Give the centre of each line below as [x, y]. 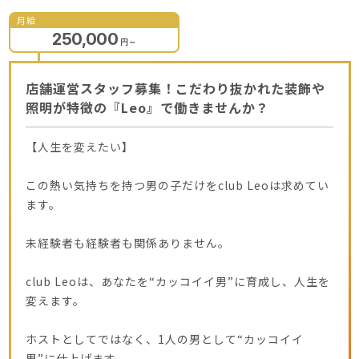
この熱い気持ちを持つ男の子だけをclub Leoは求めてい [177, 185]
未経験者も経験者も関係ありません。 [128, 242]
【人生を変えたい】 [80, 146]
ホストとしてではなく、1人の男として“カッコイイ [165, 339]
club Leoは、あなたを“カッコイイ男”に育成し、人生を [178, 281]
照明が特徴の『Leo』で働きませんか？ [147, 107]
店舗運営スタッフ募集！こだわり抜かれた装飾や [175, 88]
